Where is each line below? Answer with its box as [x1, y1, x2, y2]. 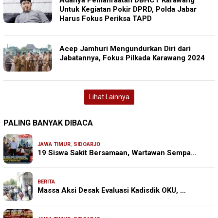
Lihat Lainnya [89, 92, 129, 101]
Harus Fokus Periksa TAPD [59, 14, 152, 23]
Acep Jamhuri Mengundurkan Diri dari [59, 44, 191, 53]
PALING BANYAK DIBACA [3, 118, 93, 127]
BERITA [37, 178, 55, 185]
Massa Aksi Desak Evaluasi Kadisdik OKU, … [37, 185, 186, 195]
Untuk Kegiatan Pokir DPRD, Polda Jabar [59, 4, 197, 14]
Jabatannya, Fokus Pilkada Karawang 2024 [59, 53, 205, 62]
